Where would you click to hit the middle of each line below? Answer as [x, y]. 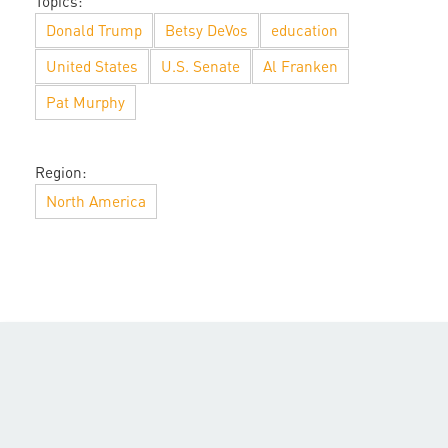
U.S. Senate [200, 66]
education [304, 30]
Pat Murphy [85, 102]
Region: [61, 172]
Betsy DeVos [206, 30]
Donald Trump [94, 30]
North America [96, 201]
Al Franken [300, 66]
